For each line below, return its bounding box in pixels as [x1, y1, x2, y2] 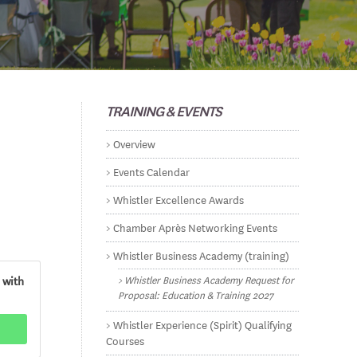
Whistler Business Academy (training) [113, 246, 290, 264]
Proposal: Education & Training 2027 [118, 286, 274, 303]
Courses [106, 331, 145, 349]
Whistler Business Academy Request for [124, 271, 295, 288]
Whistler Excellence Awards [113, 190, 245, 208]
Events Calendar [113, 163, 190, 180]
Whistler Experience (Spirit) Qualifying [113, 316, 292, 333]
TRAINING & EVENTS [106, 100, 222, 121]
